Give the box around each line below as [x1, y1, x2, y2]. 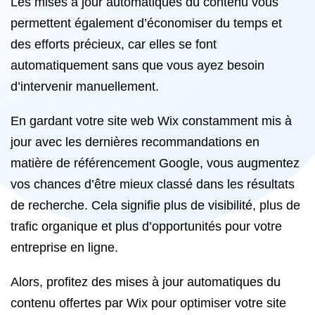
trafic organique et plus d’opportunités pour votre [11, 219, 282, 233]
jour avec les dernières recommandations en [11, 135, 259, 149]
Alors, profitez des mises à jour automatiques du [11, 275, 281, 289]
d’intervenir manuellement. [11, 79, 159, 94]
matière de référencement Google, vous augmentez [11, 156, 300, 170]
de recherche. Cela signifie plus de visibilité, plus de [11, 198, 300, 212]
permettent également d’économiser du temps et [11, 16, 282, 30]
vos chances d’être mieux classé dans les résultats [11, 177, 295, 191]
